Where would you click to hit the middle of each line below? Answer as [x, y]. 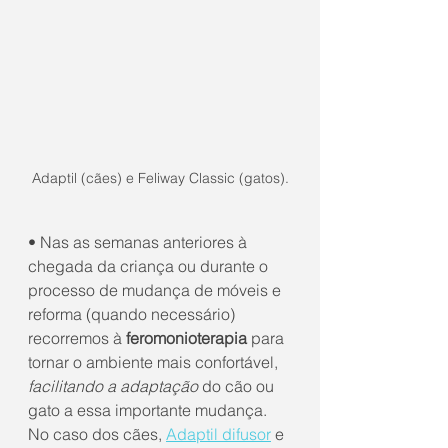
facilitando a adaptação [113, 385]
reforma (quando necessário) [133, 313]
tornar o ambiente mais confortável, [155, 361]
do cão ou [238, 385]
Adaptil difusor [218, 433]
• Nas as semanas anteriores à [139, 241]
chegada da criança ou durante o [150, 265]
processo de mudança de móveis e [156, 289]
